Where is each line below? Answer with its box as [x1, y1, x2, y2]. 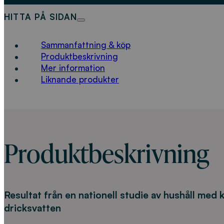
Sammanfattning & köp [41, 39, 130, 50]
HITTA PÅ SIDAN [4, 11, 77, 22]
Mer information [41, 62, 105, 73]
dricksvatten [4, 201, 61, 214]
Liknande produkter [41, 74, 119, 85]
